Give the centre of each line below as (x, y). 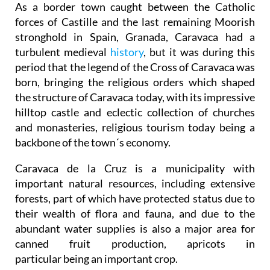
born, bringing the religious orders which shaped (135, 60)
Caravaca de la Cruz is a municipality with (135, 146)
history (127, 30)
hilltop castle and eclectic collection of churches (135, 90)
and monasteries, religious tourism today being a (135, 105)
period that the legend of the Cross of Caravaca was (135, 45)
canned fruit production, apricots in (135, 221)
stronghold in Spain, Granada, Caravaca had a (135, 15)
